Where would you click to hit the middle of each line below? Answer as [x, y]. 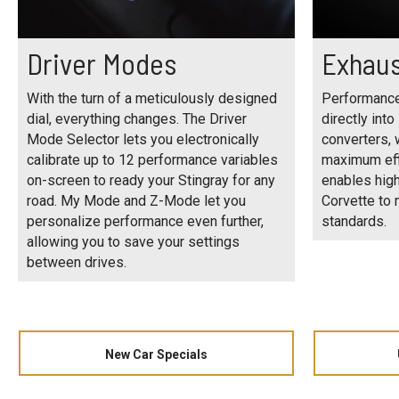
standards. [354, 222]
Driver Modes [102, 64]
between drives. [77, 263]
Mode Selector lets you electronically [143, 140]
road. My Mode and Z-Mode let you [136, 201]
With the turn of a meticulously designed [152, 99]
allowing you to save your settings [133, 242]
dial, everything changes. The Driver [137, 119]
